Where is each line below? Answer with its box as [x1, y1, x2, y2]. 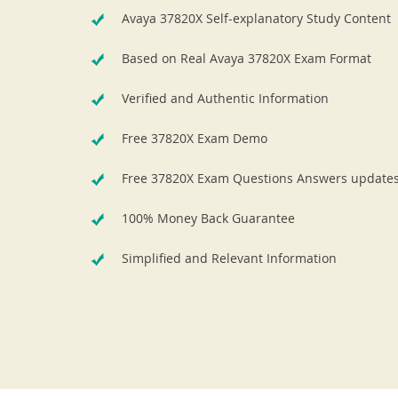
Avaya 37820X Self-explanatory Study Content [122, 10, 391, 27]
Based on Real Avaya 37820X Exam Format [122, 50, 371, 67]
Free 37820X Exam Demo [122, 130, 267, 147]
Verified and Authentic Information [122, 90, 329, 107]
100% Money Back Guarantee [122, 210, 295, 227]
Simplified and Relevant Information [122, 250, 337, 267]
